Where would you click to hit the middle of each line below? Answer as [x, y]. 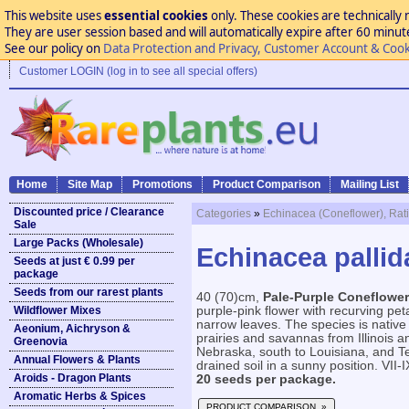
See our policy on [53, 48]
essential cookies [156, 16]
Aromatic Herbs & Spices [80, 396]
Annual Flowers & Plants [77, 360]
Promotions [163, 184]
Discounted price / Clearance [89, 212]
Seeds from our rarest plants [89, 292]
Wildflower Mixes [58, 310]
